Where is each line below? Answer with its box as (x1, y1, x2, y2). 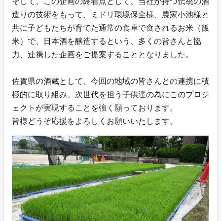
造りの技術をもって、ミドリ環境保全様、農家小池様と (12, 10, 209, 19)
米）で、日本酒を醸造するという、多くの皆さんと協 (12, 37, 201, 46)
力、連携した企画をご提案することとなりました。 (12, 50, 193, 59)
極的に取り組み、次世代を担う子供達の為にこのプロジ (12, 90, 209, 99)
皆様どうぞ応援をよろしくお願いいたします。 (12, 117, 178, 126)
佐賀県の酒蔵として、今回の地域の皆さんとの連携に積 (12, 77, 209, 86)
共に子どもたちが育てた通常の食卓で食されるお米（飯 (12, 24, 209, 33)
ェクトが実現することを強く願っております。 (12, 104, 178, 112)
